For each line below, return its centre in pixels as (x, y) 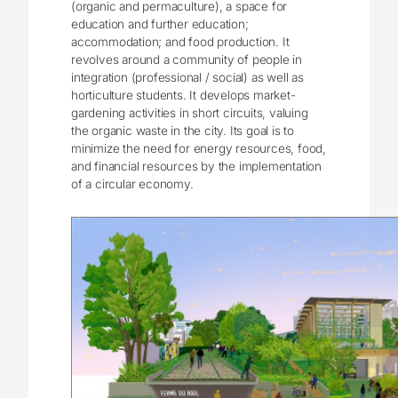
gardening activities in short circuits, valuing (190, 112)
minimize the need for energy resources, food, (199, 148)
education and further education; (160, 24)
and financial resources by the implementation (197, 166)
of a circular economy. (132, 183)
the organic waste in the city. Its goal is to (183, 130)
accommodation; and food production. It (180, 41)
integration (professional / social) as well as (187, 77)
